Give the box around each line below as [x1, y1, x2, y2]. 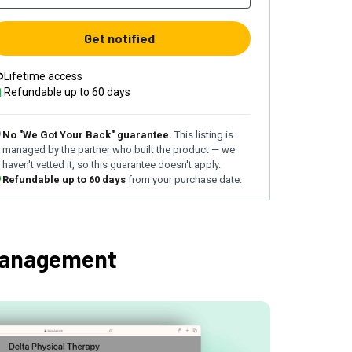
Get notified [84, 31, 155, 46]
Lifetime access [4, 70, 82, 82]
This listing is [174, 129, 233, 141]
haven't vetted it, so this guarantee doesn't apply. [2, 159, 221, 170]
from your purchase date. [128, 174, 242, 185]
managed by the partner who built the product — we [2, 144, 235, 156]
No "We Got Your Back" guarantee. [2, 129, 172, 141]
